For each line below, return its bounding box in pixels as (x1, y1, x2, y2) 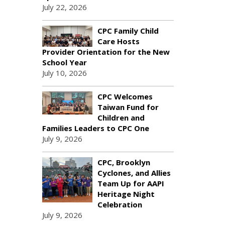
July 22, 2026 (42, 2, 87, 12)
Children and (97, 113, 145, 123)
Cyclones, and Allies (97, 168, 171, 178)
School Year (42, 57, 87, 67)
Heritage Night (97, 189, 155, 199)
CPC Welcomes (97, 91, 153, 101)
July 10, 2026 (42, 68, 87, 78)
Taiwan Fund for (97, 102, 159, 112)
